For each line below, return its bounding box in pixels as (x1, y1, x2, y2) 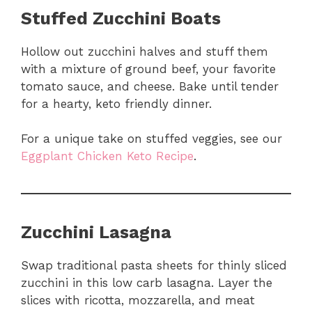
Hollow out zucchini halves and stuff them (21, 44, 268, 58)
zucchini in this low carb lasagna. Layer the (21, 276, 272, 290)
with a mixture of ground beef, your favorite (21, 61, 276, 76)
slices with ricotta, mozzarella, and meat (21, 293, 255, 308)
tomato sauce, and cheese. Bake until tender (21, 79, 279, 93)
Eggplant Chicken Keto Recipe (21, 149, 194, 164)
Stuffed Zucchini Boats (21, 8, 221, 29)
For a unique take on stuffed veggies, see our (21, 132, 282, 146)
